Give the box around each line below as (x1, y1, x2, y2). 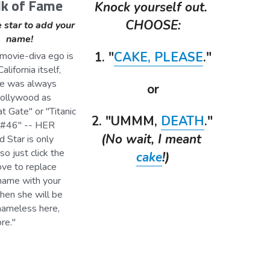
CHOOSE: (125, 16, 181, 34)
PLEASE (154, 48, 203, 66)
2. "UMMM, (92, 112, 162, 130)
